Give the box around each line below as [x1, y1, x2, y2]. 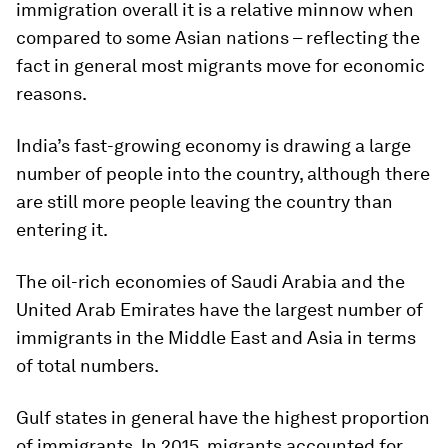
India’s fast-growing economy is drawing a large [16, 135, 411, 157]
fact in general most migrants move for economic [16, 55, 425, 77]
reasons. [16, 83, 87, 105]
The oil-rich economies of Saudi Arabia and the [16, 271, 405, 293]
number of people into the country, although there [16, 163, 430, 185]
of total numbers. [16, 355, 159, 377]
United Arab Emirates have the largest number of [16, 299, 423, 321]
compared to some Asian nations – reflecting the [16, 27, 420, 49]
